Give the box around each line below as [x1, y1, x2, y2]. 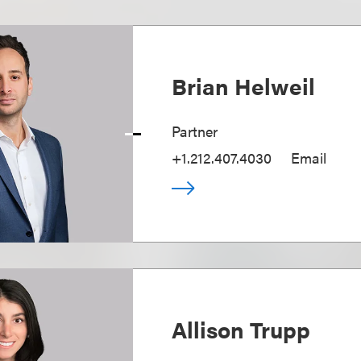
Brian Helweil [172, 69, 316, 102]
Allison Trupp [172, 313, 311, 346]
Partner [172, 121, 218, 142]
